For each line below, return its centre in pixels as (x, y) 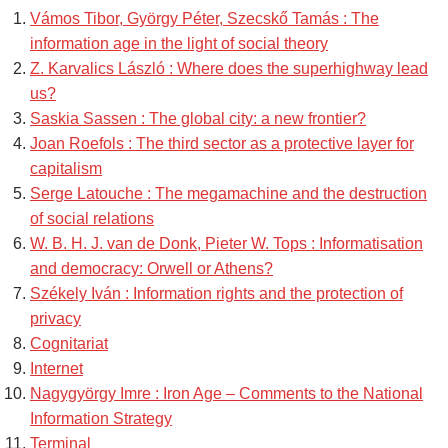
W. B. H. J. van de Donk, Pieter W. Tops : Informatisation (226, 244)
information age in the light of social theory (179, 44)
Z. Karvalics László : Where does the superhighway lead (229, 69)
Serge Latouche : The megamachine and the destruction (228, 194)
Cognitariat (69, 344)
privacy (55, 319)
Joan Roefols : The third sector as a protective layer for (222, 144)
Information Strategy (101, 419)
